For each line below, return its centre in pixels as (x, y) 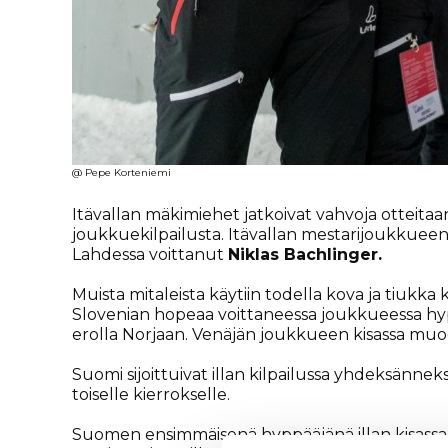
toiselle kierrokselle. (151, 394)
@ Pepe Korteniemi (121, 172)
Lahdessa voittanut (150, 254)
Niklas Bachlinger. (307, 254)
